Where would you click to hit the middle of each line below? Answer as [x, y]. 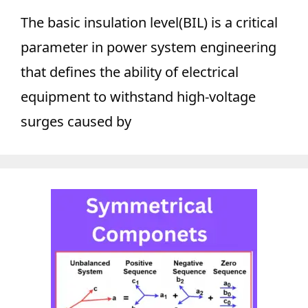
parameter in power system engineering [148, 47]
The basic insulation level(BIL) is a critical [149, 22]
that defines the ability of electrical [130, 72]
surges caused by [76, 121]
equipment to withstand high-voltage [138, 97]
